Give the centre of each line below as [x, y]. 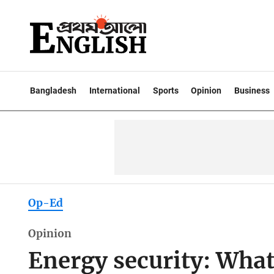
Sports [165, 91]
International [114, 91]
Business [252, 91]
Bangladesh [53, 91]
